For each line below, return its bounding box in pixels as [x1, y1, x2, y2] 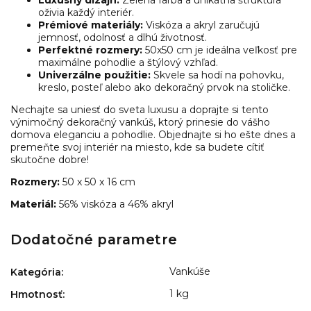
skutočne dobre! [10, 153, 94, 166]
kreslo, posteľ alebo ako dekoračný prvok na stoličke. [38, 81, 290, 94]
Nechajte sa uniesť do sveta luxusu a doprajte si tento [10, 103, 269, 116]
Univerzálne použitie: [38, 68, 151, 81]
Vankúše [169, 265, 210, 278]
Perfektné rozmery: [38, 43, 142, 56]
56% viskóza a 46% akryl [56, 197, 174, 210]
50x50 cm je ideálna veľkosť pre [142, 43, 297, 56]
